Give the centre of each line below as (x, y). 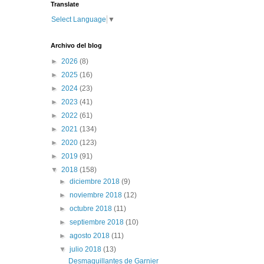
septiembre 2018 (98, 222)
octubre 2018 (92, 208)
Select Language (79, 19)
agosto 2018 (91, 235)
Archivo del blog (76, 45)
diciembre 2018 (96, 181)
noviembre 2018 (97, 195)
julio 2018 (87, 249)
